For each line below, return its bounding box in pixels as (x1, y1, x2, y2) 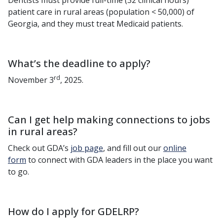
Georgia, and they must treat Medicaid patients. (8, 18, 183, 30)
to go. (8, 166, 29, 178)
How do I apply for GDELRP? (8, 204, 139, 219)
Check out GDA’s (8, 143, 71, 154)
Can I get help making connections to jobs (8, 112, 210, 127)
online (163, 143, 186, 154)
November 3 (8, 74, 54, 86)
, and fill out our (103, 143, 163, 154)
